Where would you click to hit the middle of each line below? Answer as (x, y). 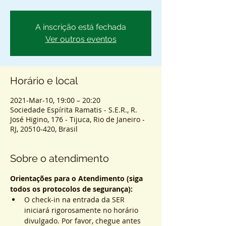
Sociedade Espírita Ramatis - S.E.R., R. (74, 110)
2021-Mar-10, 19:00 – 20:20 (55, 100)
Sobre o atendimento (60, 158)
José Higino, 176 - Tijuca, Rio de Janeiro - (77, 119)
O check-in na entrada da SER (75, 200)
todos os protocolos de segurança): (71, 189)
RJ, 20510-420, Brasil (44, 129)
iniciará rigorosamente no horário (82, 210)
